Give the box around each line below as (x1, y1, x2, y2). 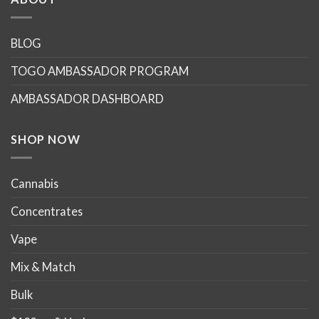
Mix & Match (11, 260, 75, 274)
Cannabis (11, 177, 58, 191)
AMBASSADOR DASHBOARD (11, 92, 164, 106)
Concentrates (11, 204, 83, 219)
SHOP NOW (11, 132, 80, 146)
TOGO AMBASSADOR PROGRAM (11, 64, 189, 78)
